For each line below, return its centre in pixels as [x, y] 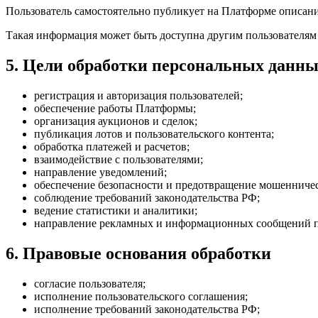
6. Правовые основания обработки [138, 254]
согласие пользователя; [90, 284]
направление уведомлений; [100, 172]
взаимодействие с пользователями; [119, 160]
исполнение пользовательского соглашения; [141, 297]
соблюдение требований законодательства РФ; [147, 198]
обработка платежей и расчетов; [112, 147]
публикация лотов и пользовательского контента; [154, 134]
